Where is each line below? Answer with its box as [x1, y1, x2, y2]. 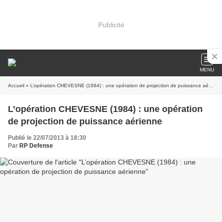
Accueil [8, 83, 24, 88]
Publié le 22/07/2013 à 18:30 [8, 134, 86, 141]
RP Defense [19, 142, 53, 149]
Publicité [98, 20, 124, 29]
